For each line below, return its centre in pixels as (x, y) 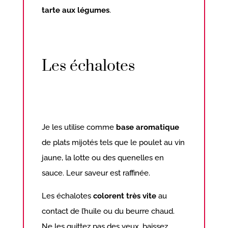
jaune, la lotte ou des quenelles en (103, 158)
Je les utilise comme (79, 127)
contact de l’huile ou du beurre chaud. (108, 211)
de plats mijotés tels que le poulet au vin (113, 142)
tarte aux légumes (76, 10)
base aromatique (148, 127)
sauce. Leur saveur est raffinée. (96, 173)
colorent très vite (126, 196)
